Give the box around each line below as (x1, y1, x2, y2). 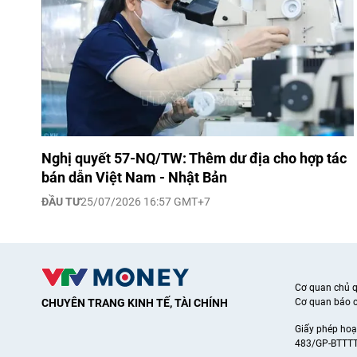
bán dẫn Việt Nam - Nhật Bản (41, 169, 227, 186)
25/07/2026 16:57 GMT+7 (80, 195, 210, 209)
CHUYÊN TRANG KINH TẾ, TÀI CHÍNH (41, 296, 228, 310)
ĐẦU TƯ (41, 195, 80, 209)
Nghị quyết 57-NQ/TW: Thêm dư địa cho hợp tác (41, 150, 347, 167)
